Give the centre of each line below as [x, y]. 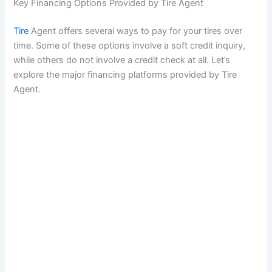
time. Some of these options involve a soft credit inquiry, [130, 46]
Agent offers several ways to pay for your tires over [137, 31]
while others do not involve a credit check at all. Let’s [122, 60]
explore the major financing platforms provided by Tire [125, 75]
